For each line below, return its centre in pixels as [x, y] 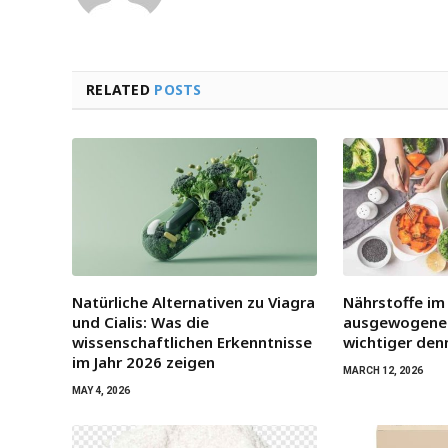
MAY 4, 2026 [101, 390]
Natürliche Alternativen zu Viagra [193, 301]
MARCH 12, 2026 [383, 370]
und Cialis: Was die [140, 321]
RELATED [120, 89]
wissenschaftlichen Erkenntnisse [192, 341]
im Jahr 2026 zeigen [143, 361]
